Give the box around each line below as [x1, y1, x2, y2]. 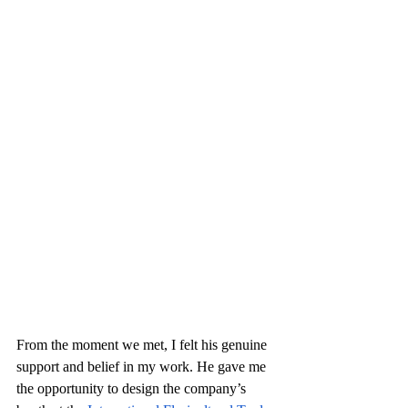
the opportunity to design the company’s [16, 381, 250, 397]
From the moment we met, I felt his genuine [16, 337, 270, 353]
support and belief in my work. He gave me [16, 359, 270, 375]
